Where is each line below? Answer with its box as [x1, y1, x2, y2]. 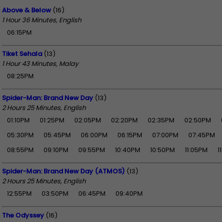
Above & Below [2, 5, 51, 15]
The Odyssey [2, 210, 44, 220]
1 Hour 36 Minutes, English [2, 15, 81, 25]
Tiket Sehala [2, 49, 42, 59]
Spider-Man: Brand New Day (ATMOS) [2, 166, 125, 176]
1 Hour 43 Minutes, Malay [2, 59, 78, 69]
